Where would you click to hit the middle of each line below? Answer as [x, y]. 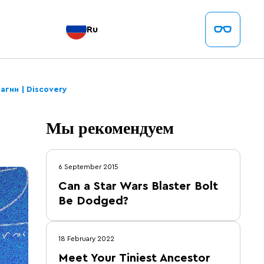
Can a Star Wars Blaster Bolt [138, 186]
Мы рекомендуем [110, 128]
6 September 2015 [88, 167]
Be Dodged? [93, 201]
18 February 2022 [86, 239]
